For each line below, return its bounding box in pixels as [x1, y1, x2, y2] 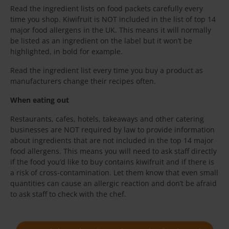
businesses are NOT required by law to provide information [10, 125, 215, 135]
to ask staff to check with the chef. [10, 189, 126, 199]
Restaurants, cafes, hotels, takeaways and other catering [10, 114, 204, 124]
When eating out [10, 95, 69, 105]
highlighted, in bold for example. [10, 47, 123, 57]
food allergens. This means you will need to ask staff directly [10, 146, 217, 156]
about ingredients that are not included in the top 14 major [10, 135, 214, 146]
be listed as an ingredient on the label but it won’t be [10, 36, 192, 46]
